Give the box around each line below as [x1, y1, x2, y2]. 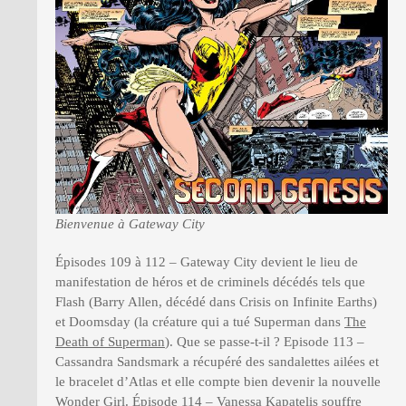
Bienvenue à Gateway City [55, 217, 205, 232]
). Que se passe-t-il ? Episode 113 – [165, 334, 364, 350]
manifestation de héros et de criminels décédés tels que [55, 275, 365, 290]
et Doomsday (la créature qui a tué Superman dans [55, 314, 344, 330]
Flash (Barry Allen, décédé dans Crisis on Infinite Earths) [55, 295, 377, 310]
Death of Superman [55, 334, 165, 350]
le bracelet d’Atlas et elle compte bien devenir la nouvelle [55, 374, 381, 390]
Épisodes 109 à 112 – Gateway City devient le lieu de [55, 255, 358, 270]
